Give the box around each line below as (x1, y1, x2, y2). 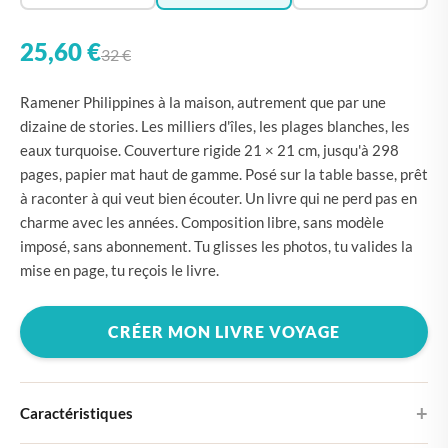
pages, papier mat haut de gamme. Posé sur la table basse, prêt (20, 165, 428, 183)
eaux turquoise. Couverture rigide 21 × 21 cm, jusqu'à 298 (20, 141, 399, 159)
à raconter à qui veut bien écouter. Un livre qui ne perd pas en (20, 189, 417, 207)
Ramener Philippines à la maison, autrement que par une (20, 93, 386, 111)
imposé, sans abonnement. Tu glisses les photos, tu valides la (20, 237, 413, 255)
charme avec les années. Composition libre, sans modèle (20, 213, 384, 231)
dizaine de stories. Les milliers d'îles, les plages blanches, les (20, 117, 410, 135)
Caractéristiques (20, 403, 133, 422)
